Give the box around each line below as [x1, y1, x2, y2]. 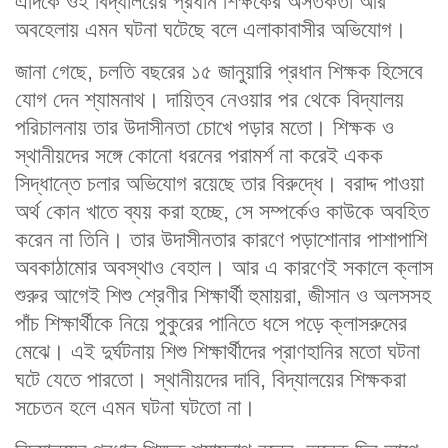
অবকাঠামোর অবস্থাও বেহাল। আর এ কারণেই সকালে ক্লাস [15, 255, 433, 281]
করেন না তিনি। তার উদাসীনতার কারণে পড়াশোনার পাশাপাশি [15, 227, 427, 253]
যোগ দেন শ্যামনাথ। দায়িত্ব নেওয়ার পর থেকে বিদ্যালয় [15, 87, 404, 113]
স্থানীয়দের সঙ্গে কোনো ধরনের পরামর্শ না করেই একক [15, 143, 383, 169]
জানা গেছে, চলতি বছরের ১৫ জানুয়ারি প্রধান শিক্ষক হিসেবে [15, 59, 423, 85]
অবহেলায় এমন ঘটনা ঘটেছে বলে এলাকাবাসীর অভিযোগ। [15, 16, 407, 42]
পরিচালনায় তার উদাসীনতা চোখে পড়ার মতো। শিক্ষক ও [15, 115, 394, 141]
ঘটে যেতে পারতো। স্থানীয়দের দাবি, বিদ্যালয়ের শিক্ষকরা [15, 367, 406, 393]
